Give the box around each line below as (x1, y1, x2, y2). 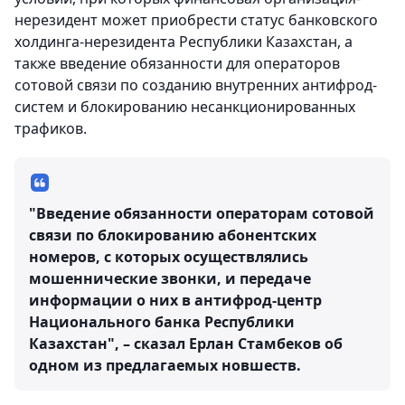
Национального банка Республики (29, 312, 295, 332)
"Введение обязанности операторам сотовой (29, 203, 374, 223)
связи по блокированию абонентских (29, 225, 316, 245)
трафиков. (14, 118, 87, 138)
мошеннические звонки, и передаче (29, 268, 311, 288)
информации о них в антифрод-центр (29, 290, 322, 310)
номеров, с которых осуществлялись (29, 247, 308, 267)
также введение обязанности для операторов (14, 53, 340, 73)
